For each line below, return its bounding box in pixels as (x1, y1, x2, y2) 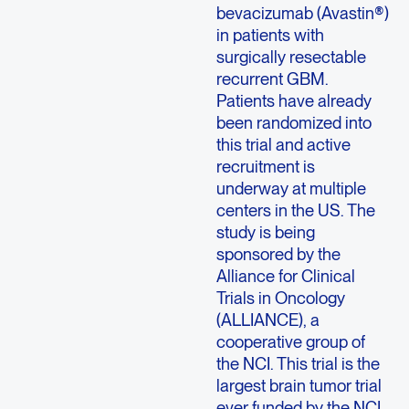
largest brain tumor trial (215, 374, 382, 395)
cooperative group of (215, 330, 365, 351)
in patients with (215, 24, 324, 45)
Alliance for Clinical (215, 265, 355, 286)
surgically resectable (215, 46, 366, 67)
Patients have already (215, 89, 372, 110)
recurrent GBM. (215, 68, 329, 89)
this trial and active (215, 133, 351, 154)
